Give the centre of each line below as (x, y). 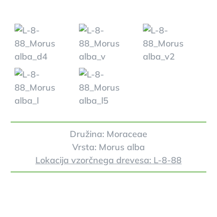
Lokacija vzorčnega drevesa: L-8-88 (108, 160)
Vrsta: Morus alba (108, 147)
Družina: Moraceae (108, 134)
